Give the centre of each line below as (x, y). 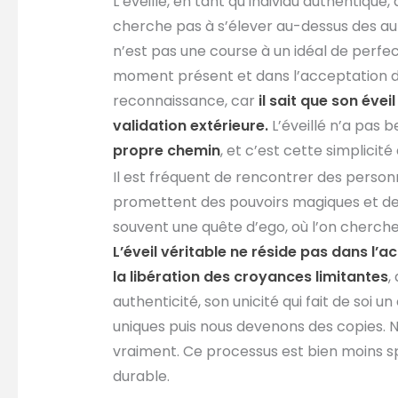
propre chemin (166, 151)
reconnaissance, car (183, 101)
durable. (141, 376)
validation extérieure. (190, 126)
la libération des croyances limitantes (250, 276)
